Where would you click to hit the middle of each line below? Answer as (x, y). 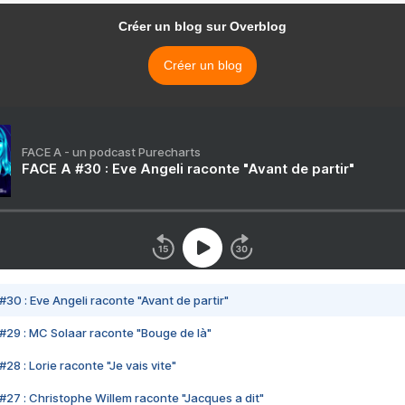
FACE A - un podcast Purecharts (111, 152)
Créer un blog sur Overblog (202, 27)
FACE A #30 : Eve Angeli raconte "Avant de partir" (188, 169)
